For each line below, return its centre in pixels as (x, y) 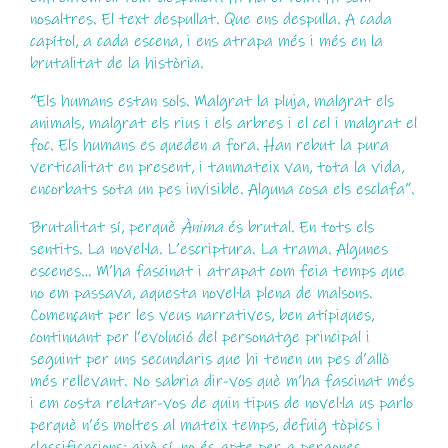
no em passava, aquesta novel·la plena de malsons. (200, 293)
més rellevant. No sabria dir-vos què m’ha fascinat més (221, 381)
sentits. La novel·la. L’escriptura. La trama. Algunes (208, 249)
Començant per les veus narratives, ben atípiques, (201, 315)
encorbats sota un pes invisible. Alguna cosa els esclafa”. (221, 189)
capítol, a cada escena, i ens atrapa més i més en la (206, 40)
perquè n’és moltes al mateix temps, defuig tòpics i (205, 425)
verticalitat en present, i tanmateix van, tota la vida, (216, 167)
